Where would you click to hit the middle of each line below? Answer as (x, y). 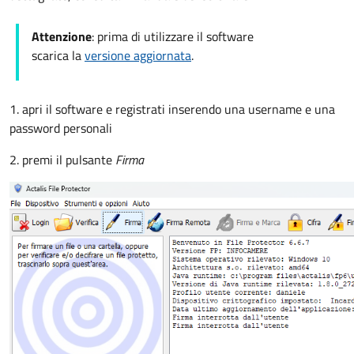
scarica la (58, 55)
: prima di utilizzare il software (173, 36)
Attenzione (62, 36)
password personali (61, 128)
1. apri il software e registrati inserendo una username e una (172, 109)
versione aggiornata (138, 55)
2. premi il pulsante (62, 160)
